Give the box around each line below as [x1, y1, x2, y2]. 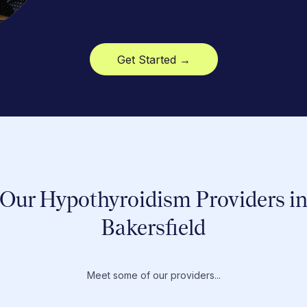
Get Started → [116, 52, 191, 66]
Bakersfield [101, 213, 206, 241]
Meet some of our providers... [86, 269, 221, 281]
